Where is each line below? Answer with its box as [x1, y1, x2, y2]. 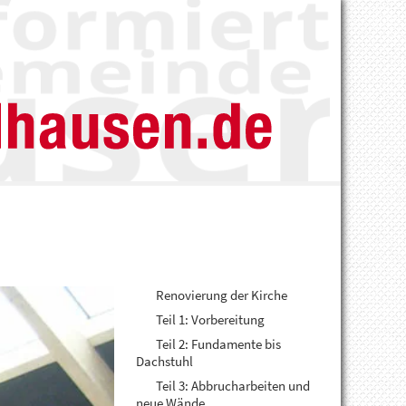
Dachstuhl [136, 353, 194, 370]
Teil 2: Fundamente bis [153, 335, 282, 353]
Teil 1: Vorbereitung [153, 311, 266, 328]
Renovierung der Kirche [153, 286, 288, 304]
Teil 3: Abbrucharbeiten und [153, 377, 311, 394]
